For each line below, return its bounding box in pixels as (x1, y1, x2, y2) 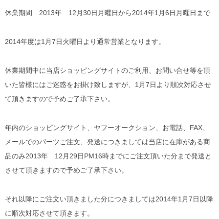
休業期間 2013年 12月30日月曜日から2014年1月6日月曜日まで (5, 9, 210, 17)
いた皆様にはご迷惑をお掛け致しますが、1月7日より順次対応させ (5, 81, 211, 89)
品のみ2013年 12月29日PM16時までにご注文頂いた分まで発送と (5, 152, 212, 160)
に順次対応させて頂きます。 (5, 209, 94, 218)
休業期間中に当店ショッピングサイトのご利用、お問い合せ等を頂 (5, 66, 210, 75)
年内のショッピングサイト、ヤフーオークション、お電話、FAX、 (5, 124, 209, 132)
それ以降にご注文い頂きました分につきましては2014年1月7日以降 (5, 195, 213, 203)
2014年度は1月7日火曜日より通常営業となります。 (5, 38, 165, 46)
